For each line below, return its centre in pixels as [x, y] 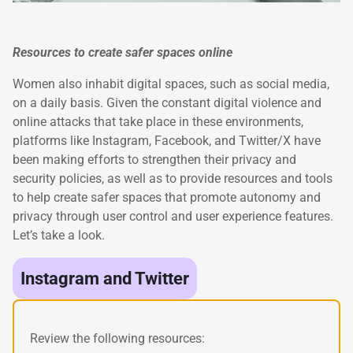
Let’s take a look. [59, 235]
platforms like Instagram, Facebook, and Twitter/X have [167, 140]
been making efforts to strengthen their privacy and [154, 159]
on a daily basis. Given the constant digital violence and [167, 102]
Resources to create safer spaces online [123, 52]
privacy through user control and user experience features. [173, 216]
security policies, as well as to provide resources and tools [173, 178]
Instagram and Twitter [105, 278]
